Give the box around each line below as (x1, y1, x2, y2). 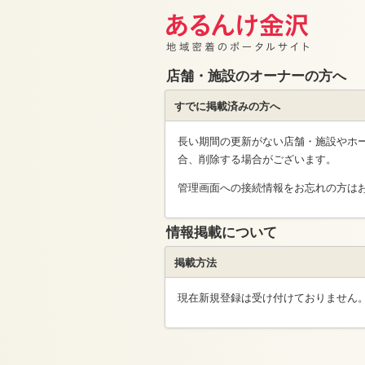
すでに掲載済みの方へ (174, 98, 280, 113)
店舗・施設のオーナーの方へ (166, 65, 346, 85)
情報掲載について (166, 222, 277, 241)
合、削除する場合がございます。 (178, 151, 336, 166)
